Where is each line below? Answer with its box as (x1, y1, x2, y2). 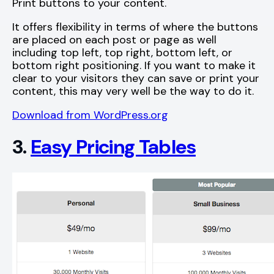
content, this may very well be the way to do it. (12, 83, 254, 98)
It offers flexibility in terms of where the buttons (12, 19, 258, 34)
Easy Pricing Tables (31, 134, 196, 160)
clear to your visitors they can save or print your (12, 70, 259, 86)
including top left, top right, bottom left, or (12, 45, 232, 60)
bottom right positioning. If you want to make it (12, 57, 256, 73)
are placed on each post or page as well (12, 32, 217, 47)
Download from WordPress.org (12, 107, 168, 122)
